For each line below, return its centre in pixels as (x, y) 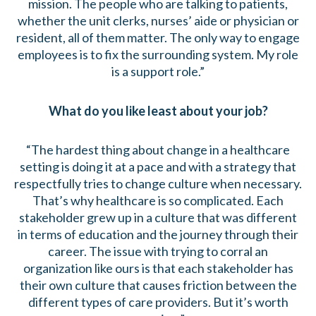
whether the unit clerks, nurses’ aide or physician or (158, 21)
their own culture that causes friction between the (158, 285)
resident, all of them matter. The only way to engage (158, 38)
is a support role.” (158, 72)
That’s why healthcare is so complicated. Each (158, 201)
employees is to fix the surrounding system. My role (158, 55)
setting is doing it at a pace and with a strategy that (158, 167)
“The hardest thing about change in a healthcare (158, 150)
